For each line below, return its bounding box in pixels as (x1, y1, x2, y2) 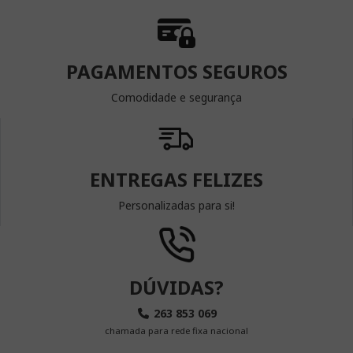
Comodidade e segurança (111, 89, 242, 105)
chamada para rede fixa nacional (105, 324, 248, 336)
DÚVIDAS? (129, 273, 224, 300)
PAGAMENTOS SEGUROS (65, 58, 288, 84)
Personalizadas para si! (118, 197, 235, 213)
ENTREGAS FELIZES (90, 165, 263, 192)
